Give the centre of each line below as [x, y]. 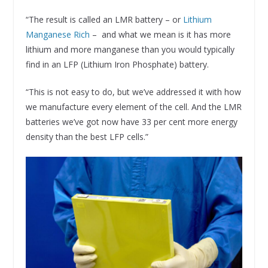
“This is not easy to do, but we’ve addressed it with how [133, 92]
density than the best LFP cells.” [87, 137]
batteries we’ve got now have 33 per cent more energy [131, 122]
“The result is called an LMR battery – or [104, 20]
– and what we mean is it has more [160, 35]
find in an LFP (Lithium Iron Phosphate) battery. [117, 65]
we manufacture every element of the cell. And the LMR [133, 107]
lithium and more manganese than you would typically [130, 50]
